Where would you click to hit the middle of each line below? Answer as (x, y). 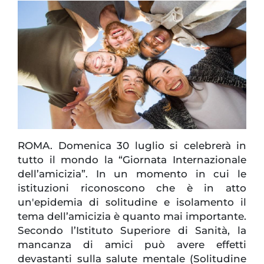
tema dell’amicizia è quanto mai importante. (132, 217)
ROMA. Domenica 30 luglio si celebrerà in (132, 146)
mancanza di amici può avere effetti (132, 245)
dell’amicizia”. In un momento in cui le (132, 174)
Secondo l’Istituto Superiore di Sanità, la (132, 231)
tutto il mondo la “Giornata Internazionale (132, 160)
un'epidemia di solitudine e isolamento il (132, 202)
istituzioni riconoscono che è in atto (132, 188)
